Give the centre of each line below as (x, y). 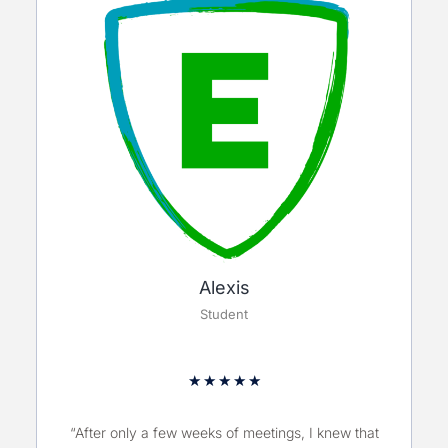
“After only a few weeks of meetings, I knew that (224, 432)
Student (224, 314)
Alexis (224, 288)
